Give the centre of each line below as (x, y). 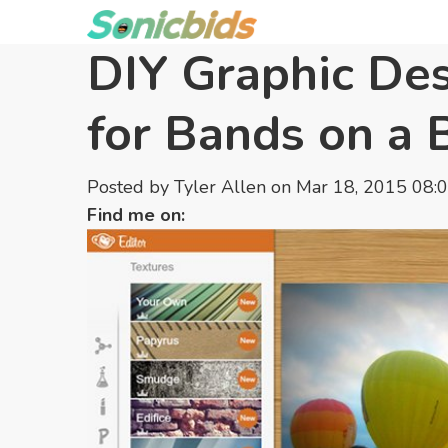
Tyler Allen (220, 187)
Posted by (128, 187)
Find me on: (136, 215)
